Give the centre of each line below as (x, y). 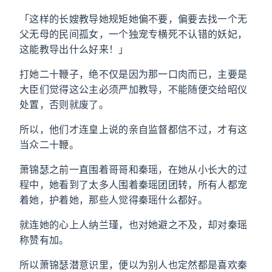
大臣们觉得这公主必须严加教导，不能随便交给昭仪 (134, 89)
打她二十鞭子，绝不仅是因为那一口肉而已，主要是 (134, 74)
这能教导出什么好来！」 (74, 49)
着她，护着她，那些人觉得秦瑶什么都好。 (114, 200)
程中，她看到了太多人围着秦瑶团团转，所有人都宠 (134, 185)
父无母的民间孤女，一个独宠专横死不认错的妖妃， (134, 34)
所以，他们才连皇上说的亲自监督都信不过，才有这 (134, 129)
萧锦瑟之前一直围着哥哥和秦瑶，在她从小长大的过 (134, 169)
